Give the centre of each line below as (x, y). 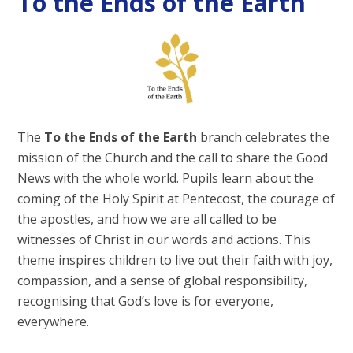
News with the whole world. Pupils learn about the (166, 178)
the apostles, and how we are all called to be (147, 219)
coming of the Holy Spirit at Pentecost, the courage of (176, 198)
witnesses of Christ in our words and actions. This (164, 239)
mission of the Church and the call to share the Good (173, 157)
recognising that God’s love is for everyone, (146, 301)
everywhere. (54, 321)
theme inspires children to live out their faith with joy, (175, 260)
